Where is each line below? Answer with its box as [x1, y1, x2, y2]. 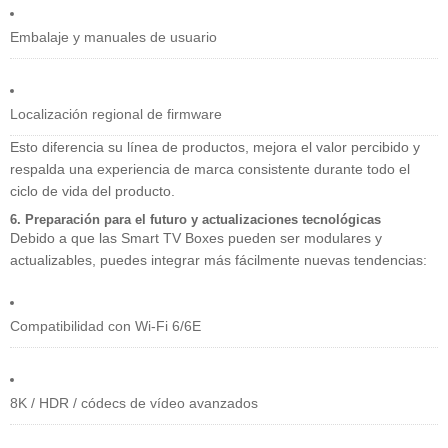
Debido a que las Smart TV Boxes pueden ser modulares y [10, 230, 382, 247]
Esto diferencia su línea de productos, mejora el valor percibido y [10, 139, 420, 156]
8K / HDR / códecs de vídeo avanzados [10, 395, 258, 412]
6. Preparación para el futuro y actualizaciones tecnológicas [10, 212, 381, 228]
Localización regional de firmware [10, 106, 222, 123]
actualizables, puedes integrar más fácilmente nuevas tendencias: [10, 252, 427, 269]
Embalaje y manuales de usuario [10, 29, 217, 46]
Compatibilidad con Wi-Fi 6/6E [10, 318, 201, 335]
